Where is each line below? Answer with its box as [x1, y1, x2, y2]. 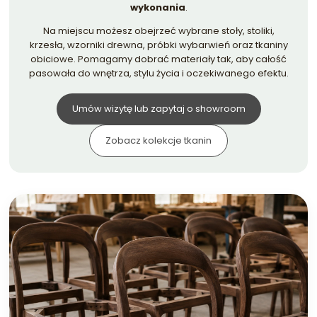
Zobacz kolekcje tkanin [105, 133, 212, 147]
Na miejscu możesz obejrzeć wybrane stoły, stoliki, [42, 23, 275, 38]
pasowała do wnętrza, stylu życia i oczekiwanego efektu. [28, 66, 289, 80]
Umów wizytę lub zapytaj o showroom [71, 101, 246, 115]
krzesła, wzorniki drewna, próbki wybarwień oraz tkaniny [29, 38, 288, 52]
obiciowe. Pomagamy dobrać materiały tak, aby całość [30, 52, 287, 66]
